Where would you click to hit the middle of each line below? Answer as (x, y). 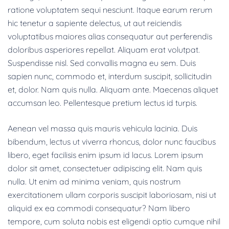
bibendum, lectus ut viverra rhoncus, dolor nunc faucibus (112, 141)
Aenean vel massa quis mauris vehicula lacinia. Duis (102, 128)
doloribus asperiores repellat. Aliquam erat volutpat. (104, 49)
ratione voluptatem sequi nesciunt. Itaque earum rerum (110, 9)
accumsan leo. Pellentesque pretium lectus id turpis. (102, 102)
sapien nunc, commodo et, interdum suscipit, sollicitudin (110, 76)
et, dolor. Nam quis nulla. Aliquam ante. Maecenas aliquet (113, 89)
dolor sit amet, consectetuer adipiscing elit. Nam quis (105, 168)
